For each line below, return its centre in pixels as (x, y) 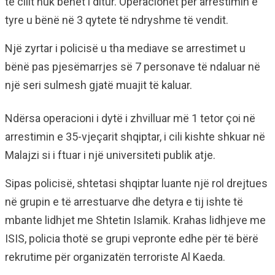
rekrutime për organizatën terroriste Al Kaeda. (115, 257)
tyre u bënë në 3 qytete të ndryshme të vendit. (117, 20)
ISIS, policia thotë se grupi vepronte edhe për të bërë (132, 238)
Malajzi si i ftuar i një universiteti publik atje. (110, 155)
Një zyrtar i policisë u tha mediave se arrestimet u (125, 48)
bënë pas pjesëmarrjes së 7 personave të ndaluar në (133, 67)
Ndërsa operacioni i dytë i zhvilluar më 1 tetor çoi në (130, 118)
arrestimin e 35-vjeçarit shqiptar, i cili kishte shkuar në (135, 137)
